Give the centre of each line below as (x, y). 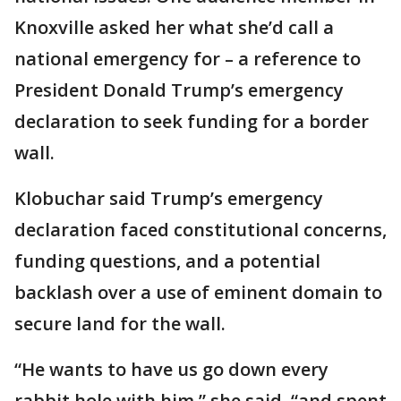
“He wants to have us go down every (171, 369)
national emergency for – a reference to (188, 59)
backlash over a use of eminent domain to (198, 292)
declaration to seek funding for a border (192, 121)
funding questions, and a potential (167, 261)
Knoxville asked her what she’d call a (174, 27)
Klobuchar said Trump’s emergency (169, 198)
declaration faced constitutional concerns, (200, 230)
